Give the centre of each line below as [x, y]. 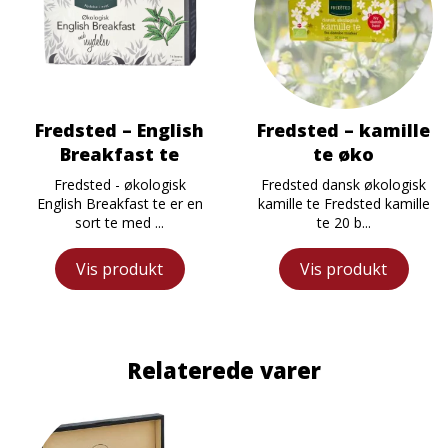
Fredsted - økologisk [119, 184]
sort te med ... [119, 222]
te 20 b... [343, 222]
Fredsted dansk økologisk [343, 184]
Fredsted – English [119, 129]
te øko [343, 153]
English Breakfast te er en [119, 203]
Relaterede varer [224, 369]
